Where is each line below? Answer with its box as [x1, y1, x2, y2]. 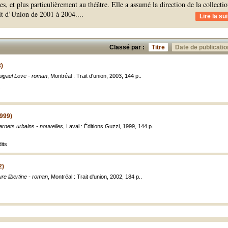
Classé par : [109, 44, 145, 51]
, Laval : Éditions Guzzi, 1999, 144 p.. [63, 123, 155, 129]
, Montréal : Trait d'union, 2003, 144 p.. [47, 73, 141, 79]
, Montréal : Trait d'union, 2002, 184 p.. [48, 174, 142, 180]
